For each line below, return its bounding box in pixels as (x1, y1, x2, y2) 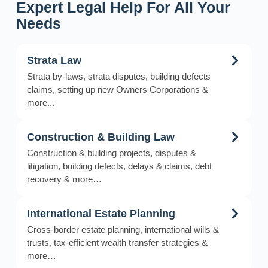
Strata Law (26, 54, 81, 66)
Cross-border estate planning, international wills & (26, 224, 219, 234)
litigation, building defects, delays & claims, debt (26, 160, 212, 171)
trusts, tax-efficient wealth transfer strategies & (26, 237, 208, 248)
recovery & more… (26, 173, 102, 184)
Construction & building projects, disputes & (26, 147, 196, 158)
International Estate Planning (26, 207, 175, 220)
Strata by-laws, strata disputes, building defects (26, 71, 211, 81)
